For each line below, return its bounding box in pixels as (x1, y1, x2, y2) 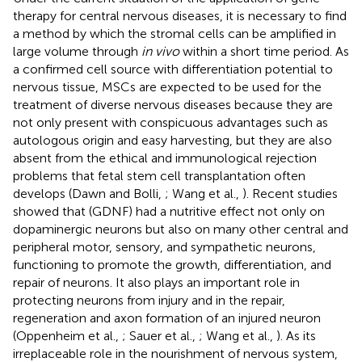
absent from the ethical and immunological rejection (13, 149, 317, 166)
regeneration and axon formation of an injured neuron (13, 309, 321, 326)
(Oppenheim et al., (13, 327, 122, 343)
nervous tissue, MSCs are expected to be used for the (13, 78, 322, 95)
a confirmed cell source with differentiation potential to (13, 61, 333, 77)
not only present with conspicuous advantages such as (13, 114, 328, 130)
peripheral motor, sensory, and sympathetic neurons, (13, 238, 316, 255)
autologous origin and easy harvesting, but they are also (13, 132, 332, 148)
